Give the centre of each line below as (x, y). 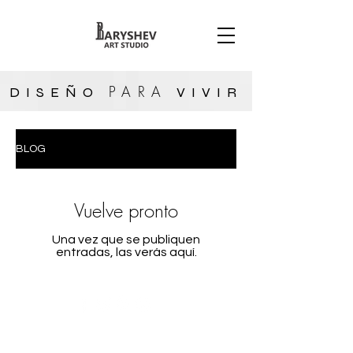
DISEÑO (59, 92)
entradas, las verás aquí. (126, 252)
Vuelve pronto (126, 210)
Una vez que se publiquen (126, 240)
